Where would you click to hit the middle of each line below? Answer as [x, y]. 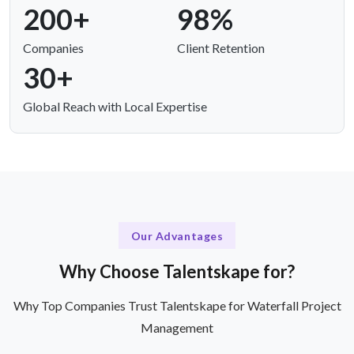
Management [177, 327]
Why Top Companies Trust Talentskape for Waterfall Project [177, 305]
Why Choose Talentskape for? [177, 271]
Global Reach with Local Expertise [115, 107]
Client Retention [221, 48]
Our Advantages [177, 235]
